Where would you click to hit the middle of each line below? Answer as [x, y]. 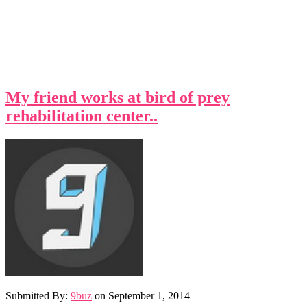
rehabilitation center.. [82, 115]
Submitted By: [38, 295]
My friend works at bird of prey [118, 97]
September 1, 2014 [149, 295]
